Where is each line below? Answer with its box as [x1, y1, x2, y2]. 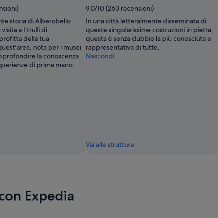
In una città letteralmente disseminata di [86, 16, 206, 25]
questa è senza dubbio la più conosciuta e [86, 34, 211, 43]
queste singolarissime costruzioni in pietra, [86, 25, 213, 34]
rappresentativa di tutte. [86, 42, 160, 52]
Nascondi [86, 51, 114, 60]
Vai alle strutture [86, 140, 134, 149]
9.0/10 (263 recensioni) [86, 3, 154, 13]
